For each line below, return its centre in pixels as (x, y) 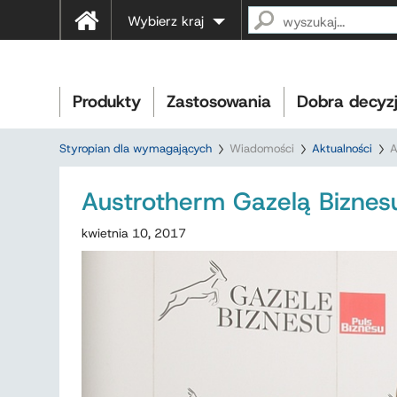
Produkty (107, 101)
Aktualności (342, 148)
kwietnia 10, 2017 (134, 233)
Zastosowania (219, 101)
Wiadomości (262, 148)
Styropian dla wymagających (136, 148)
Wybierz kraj (166, 21)
